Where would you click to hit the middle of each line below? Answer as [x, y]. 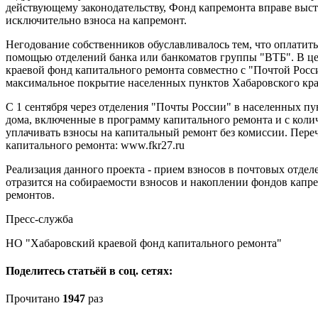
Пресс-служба [39, 219]
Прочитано [34, 299]
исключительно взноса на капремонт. [96, 20]
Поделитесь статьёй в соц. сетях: [89, 271]
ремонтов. [30, 194]
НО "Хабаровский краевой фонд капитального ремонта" [144, 243]
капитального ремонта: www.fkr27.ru [95, 145]
